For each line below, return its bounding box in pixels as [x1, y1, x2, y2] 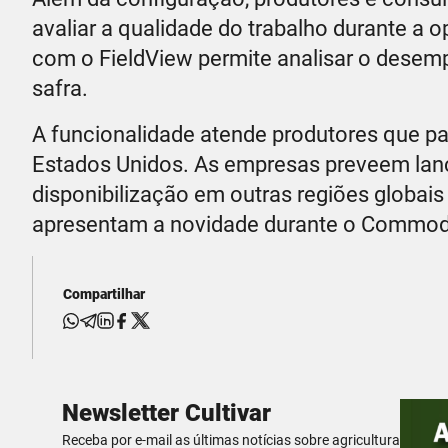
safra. [32, 76, 88, 102]
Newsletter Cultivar [62, 399, 271, 428]
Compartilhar [63, 286, 145, 303]
